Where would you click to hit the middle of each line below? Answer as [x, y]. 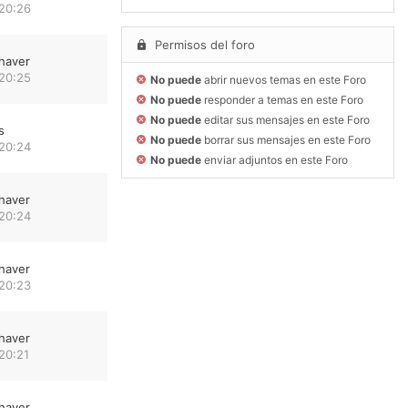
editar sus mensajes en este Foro [286, 120]
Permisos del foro [203, 45]
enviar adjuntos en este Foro [275, 160]
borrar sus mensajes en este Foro [286, 140]
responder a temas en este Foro [282, 100]
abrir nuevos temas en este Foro [284, 80]
